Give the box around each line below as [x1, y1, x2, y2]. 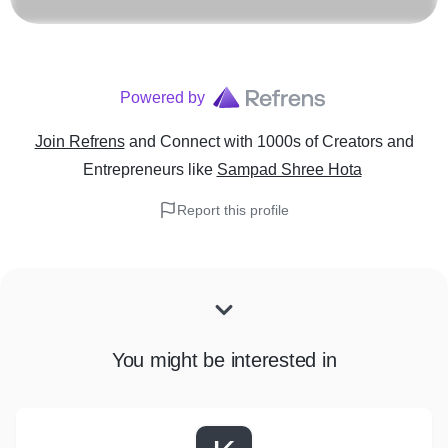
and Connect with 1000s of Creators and [128, 133, 414, 150]
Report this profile [177, 202, 289, 218]
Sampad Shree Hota [216, 161, 362, 178]
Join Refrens [34, 133, 125, 150]
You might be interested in [111, 349, 337, 371]
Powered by [119, 89, 205, 106]
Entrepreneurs [82, 161, 184, 178]
